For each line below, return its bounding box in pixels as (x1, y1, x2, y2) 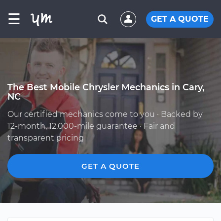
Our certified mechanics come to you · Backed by (7, 110, 203, 119)
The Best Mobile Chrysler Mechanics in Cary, (7, 82, 204, 92)
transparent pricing (7, 133, 84, 143)
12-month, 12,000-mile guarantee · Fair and (7, 121, 175, 131)
